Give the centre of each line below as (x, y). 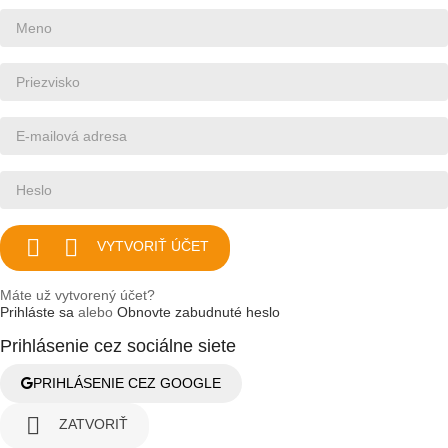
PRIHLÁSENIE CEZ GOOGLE (127, 382)
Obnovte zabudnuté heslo (198, 311)
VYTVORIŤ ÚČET (153, 246)
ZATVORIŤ (93, 424)
